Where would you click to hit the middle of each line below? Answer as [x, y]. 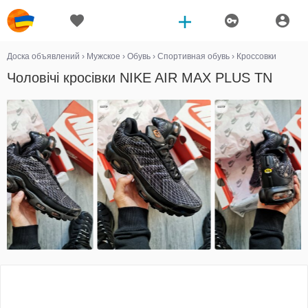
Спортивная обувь [194, 56]
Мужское [103, 56]
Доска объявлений [43, 56]
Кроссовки [256, 56]
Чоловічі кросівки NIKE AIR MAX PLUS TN [140, 78]
